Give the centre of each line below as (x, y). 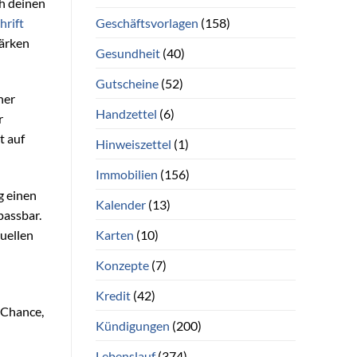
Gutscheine (127, 83)
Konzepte (122, 265)
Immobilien (126, 174)
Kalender (120, 204)
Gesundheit (127, 53)
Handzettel (126, 113)
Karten (114, 234)
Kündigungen (132, 325)
